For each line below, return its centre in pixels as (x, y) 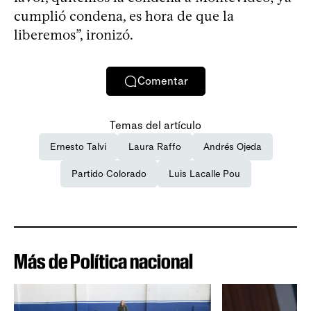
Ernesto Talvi (78, 146)
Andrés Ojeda (232, 146)
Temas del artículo (155, 125)
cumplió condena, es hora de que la (124, 16)
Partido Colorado (109, 174)
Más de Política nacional (103, 261)
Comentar (162, 81)
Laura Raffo (154, 146)
